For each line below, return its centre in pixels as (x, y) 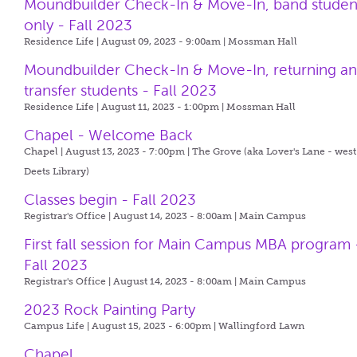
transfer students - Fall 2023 (121, 90)
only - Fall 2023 (78, 25)
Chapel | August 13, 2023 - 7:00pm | (108, 151)
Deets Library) (57, 171)
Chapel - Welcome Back (109, 135)
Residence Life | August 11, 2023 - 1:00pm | (126, 107)
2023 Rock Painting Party (110, 310)
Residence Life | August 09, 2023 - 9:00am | (126, 41)
